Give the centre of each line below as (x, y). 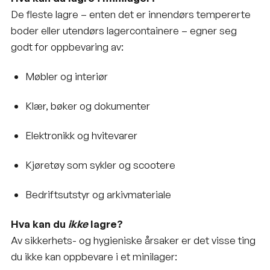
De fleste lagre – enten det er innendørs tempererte (131, 14)
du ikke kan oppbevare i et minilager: (94, 256)
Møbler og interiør (66, 76)
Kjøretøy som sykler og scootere (100, 165)
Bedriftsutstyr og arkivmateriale (98, 194)
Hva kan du (39, 224)
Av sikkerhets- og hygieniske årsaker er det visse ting (133, 240)
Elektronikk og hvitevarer (81, 135)
